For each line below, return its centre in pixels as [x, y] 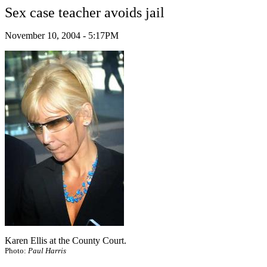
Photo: [16, 251]
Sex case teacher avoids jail [85, 13]
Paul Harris [47, 251]
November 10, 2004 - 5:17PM [62, 35]
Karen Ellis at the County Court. [66, 240]
